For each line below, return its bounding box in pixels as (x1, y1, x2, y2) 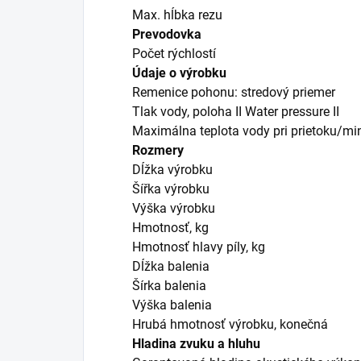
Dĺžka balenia (132, 258, 210, 274)
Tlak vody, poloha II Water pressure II (132, 103, 339, 119)
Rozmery (132, 142, 184, 158)
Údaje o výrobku (132, 64, 226, 81)
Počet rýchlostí (132, 45, 216, 61)
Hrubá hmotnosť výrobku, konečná (132, 316, 328, 332)
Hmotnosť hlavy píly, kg (132, 239, 265, 255)
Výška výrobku (132, 200, 215, 216)
